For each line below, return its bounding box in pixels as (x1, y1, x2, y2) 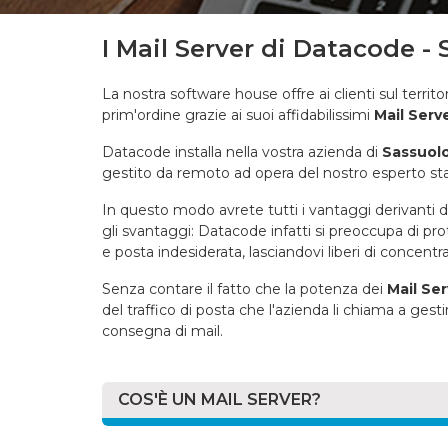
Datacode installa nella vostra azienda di (102, 143, 382, 161)
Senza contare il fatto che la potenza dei (102, 280, 387, 298)
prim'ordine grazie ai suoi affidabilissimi (102, 106, 374, 124)
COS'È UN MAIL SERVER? (118, 390, 321, 409)
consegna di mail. (102, 322, 223, 340)
